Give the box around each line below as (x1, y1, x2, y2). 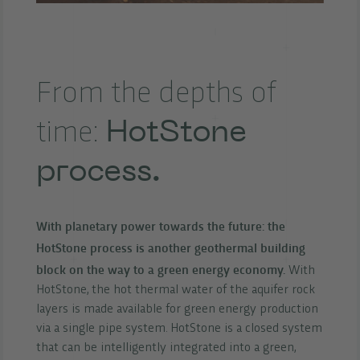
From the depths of (35, 80, 275, 108)
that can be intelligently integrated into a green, (35, 342, 296, 355)
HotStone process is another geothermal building (35, 239, 305, 256)
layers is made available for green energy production (35, 304, 318, 317)
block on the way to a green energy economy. (35, 260, 285, 278)
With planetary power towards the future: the (35, 217, 285, 235)
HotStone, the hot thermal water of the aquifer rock (35, 284, 315, 297)
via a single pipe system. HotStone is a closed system (35, 323, 322, 336)
